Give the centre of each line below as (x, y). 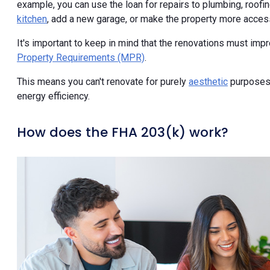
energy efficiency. (53, 96)
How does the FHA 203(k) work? (123, 132)
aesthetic (208, 81)
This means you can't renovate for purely (103, 81)
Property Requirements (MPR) (81, 57)
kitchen (32, 19)
